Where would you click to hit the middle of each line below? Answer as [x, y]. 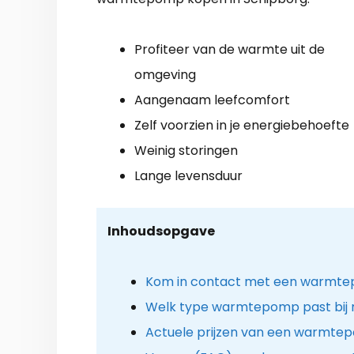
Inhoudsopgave [161, 231]
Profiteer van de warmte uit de [230, 49]
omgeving [165, 74]
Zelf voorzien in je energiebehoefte [242, 125]
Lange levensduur [188, 175]
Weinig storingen [186, 150]
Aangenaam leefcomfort [212, 100]
